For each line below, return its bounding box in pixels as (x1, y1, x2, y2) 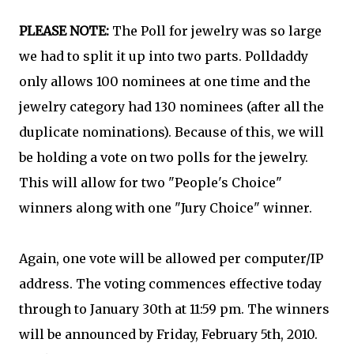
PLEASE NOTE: (19, 23, 109, 39)
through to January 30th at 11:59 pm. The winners (19, 301, 330, 317)
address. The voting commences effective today (19, 276, 322, 292)
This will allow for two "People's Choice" (19, 175, 282, 190)
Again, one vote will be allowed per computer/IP (19, 250, 323, 266)
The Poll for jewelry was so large (109, 23, 322, 39)
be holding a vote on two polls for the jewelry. (19, 149, 308, 165)
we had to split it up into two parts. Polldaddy (19, 48, 308, 64)
